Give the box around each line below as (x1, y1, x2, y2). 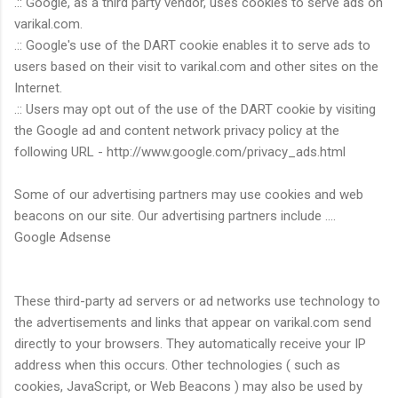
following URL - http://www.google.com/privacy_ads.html (14, 143, 346, 160)
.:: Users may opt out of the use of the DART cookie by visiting (14, 100, 376, 117)
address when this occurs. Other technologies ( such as (14, 356, 340, 373)
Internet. (14, 79, 62, 96)
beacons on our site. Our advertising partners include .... (14, 207, 336, 224)
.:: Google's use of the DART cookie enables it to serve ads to (14, 36, 370, 53)
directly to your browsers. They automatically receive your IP (14, 335, 366, 352)
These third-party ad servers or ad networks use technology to (14, 292, 380, 309)
